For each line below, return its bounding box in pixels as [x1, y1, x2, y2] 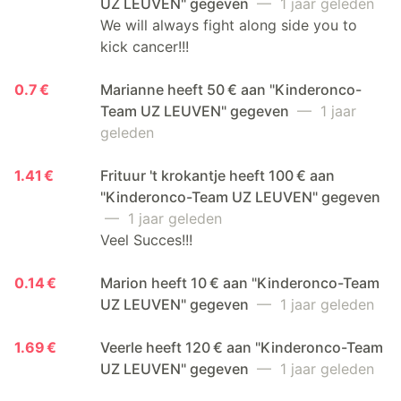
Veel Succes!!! [100, 230, 192, 249]
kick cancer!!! [100, 37, 189, 55]
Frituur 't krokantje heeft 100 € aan [100, 166, 335, 184]
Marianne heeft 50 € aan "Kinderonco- [100, 80, 362, 98]
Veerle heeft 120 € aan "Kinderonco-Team [100, 337, 383, 356]
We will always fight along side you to [100, 15, 357, 34]
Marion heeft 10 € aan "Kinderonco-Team [100, 273, 380, 292]
